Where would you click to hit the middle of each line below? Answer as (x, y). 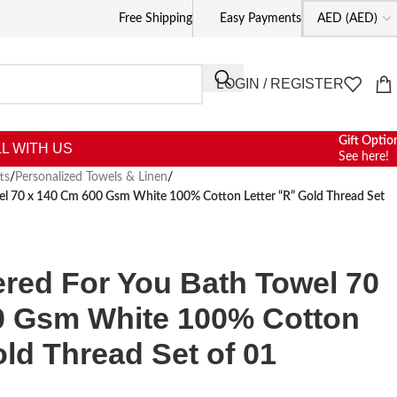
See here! (364, 157)
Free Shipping (156, 19)
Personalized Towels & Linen (91, 177)
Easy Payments (261, 19)
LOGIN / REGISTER (280, 83)
